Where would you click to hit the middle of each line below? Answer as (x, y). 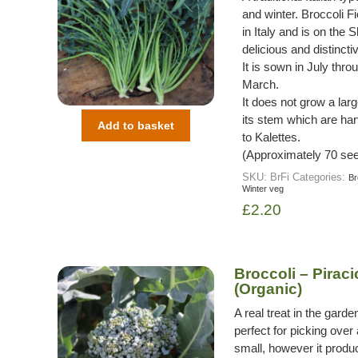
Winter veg (263, 188)
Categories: (320, 177)
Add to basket (135, 126)
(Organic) (268, 288)
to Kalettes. (271, 137)
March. (260, 84)
